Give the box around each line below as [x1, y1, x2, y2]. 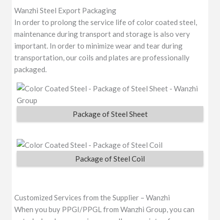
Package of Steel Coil [75, 154, 145, 164]
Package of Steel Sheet [72, 109, 148, 118]
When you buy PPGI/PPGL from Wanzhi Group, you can [14, 204, 195, 214]
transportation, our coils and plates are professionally [14, 53, 190, 62]
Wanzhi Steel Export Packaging [14, 5, 117, 15]
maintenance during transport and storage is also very [14, 29, 191, 38]
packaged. [14, 64, 47, 74]
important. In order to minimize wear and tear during [14, 41, 183, 50]
